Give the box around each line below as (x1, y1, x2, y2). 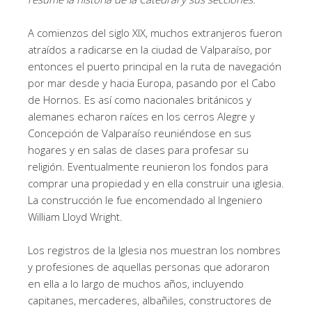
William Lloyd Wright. (28, 209, 123, 224)
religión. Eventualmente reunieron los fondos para (28, 159, 268, 173)
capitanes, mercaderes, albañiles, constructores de (28, 292, 272, 307)
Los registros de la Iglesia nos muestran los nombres (28, 242, 281, 257)
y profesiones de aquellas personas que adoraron (28, 259, 270, 274)
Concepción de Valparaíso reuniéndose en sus (28, 125, 251, 140)
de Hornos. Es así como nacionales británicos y (28, 92, 251, 107)
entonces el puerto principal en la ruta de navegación (28, 58, 281, 73)
